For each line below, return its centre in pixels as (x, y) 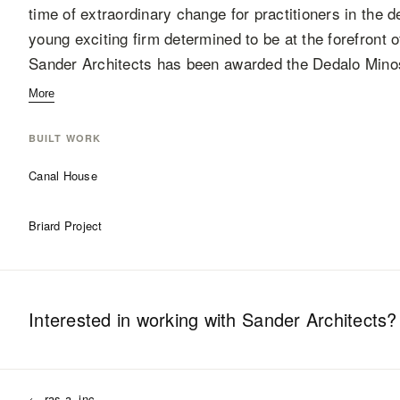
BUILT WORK (65, 138)
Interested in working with (136, 319)
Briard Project (66, 225)
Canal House (63, 175)
